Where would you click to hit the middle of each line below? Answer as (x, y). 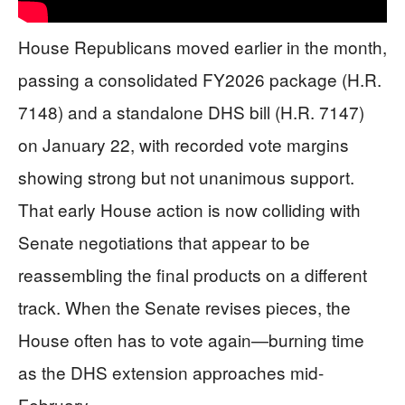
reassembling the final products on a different (193, 275)
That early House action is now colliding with (189, 210)
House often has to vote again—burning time (191, 340)
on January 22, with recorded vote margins (184, 145)
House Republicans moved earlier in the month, (202, 47)
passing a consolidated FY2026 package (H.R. (200, 80)
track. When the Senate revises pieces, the (184, 307)
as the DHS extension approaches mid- (171, 372)
